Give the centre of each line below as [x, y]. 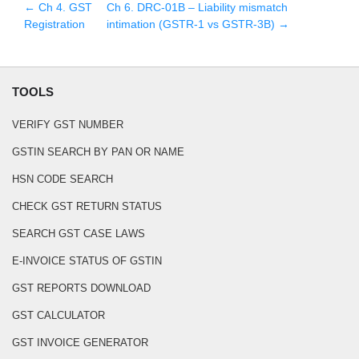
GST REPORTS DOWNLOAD [81, 288]
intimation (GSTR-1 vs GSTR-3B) [190, 24]
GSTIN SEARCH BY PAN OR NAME [98, 152]
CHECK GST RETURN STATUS [87, 206]
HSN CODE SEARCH [63, 179]
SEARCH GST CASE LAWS [79, 234]
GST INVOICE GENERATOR [80, 343]
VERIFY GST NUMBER [68, 125]
